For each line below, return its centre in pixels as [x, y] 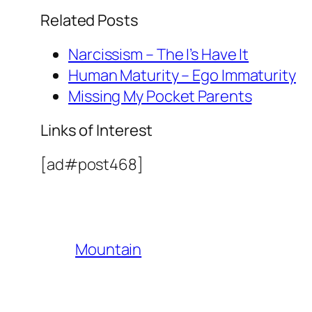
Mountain [109, 249]
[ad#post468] [92, 164]
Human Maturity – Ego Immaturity [182, 75]
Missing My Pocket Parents [160, 96]
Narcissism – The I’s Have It [159, 54]
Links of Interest [97, 130]
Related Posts [89, 20]
